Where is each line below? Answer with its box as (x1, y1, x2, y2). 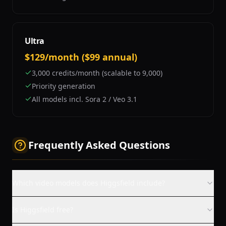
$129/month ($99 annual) (25, 51, 137, 63)
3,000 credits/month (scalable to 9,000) (32, 68, 162, 78)
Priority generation (32, 81, 95, 91)
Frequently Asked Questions (28, 138, 170, 152)
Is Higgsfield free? (12, 205, 73, 214)
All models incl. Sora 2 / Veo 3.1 (32, 94, 137, 104)
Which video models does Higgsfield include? (12, 178, 165, 188)
